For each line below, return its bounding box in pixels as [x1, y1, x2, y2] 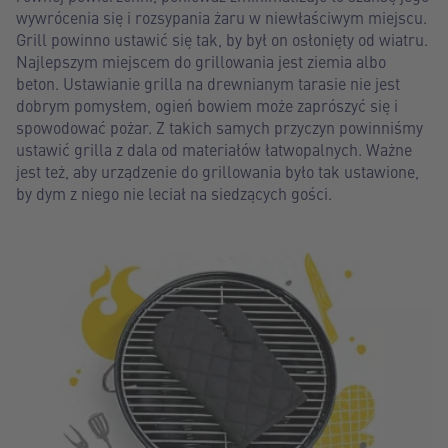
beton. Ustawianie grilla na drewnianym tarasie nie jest [16, 72, 400, 94]
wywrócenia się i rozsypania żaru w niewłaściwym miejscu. [16, 6, 427, 28]
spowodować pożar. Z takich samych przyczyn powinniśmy [16, 116, 423, 138]
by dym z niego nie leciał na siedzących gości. [16, 182, 332, 204]
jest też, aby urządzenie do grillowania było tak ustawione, [16, 160, 419, 182]
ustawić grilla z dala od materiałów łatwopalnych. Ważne [16, 138, 412, 160]
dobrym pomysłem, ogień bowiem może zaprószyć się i [16, 94, 398, 116]
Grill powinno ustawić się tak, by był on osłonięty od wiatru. [16, 28, 428, 50]
